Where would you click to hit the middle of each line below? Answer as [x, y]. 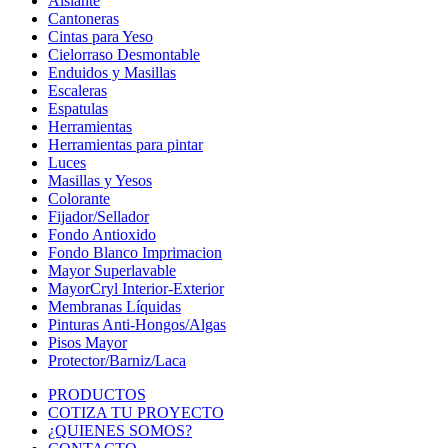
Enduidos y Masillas [112, 72]
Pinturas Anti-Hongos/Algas [137, 324]
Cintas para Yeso [100, 36]
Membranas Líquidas [114, 306]
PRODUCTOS [97, 394]
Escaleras [77, 90]
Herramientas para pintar [125, 144]
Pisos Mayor [87, 342]
